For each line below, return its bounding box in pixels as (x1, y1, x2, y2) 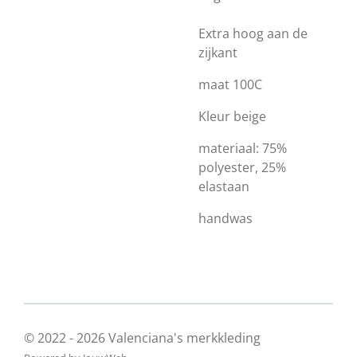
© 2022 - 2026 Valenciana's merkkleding (24, 329, 261, 347)
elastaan (198, 178, 249, 195)
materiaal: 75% (198, 139, 287, 157)
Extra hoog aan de (198, 25, 308, 42)
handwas (198, 210, 256, 227)
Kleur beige (198, 108, 266, 125)
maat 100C (198, 76, 262, 93)
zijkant (198, 44, 237, 61)
